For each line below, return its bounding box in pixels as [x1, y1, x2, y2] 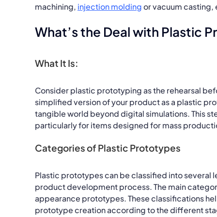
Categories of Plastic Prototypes [34, 141, 181, 154]
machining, [34, 1, 77, 12]
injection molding [77, 1, 142, 12]
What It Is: [34, 57, 78, 69]
